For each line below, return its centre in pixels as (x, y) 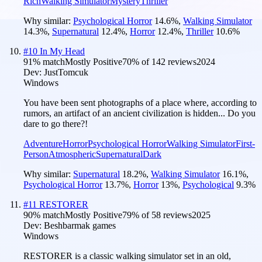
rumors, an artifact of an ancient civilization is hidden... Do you (139, 113)
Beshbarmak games (80, 225)
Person (36, 154)
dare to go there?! (56, 123)
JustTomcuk (66, 72)
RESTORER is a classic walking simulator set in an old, (127, 256)
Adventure (43, 143)
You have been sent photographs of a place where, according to (140, 102)
